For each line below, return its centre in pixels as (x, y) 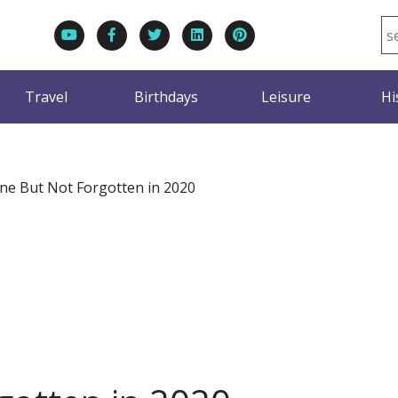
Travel (46, 97)
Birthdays (166, 97)
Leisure (286, 97)
